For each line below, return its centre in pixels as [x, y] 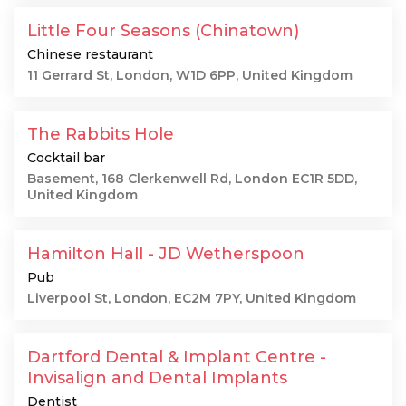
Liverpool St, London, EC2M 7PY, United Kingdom [192, 298]
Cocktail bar [66, 158]
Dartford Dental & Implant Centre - [177, 357]
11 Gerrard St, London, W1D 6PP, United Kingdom [190, 75]
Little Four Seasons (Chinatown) [163, 31]
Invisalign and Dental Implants [157, 378]
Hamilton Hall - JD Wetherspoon [166, 254]
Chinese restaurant [90, 54]
